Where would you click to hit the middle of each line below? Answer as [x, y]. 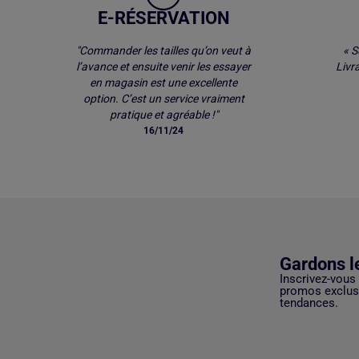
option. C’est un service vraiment [163, 99]
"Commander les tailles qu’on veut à [163, 51]
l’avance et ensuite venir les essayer [163, 67]
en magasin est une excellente [163, 83]
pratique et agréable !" [163, 115]
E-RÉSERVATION [163, 18]
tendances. [309, 303]
